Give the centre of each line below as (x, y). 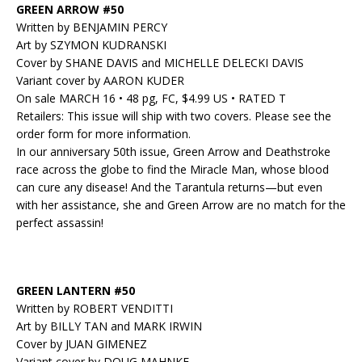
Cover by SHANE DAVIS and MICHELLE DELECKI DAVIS (160, 63)
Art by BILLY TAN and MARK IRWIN (109, 326)
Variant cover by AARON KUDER (100, 81)
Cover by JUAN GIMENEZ (82, 344)
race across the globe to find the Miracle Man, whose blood (173, 170)
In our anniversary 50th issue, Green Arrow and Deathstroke (173, 152)
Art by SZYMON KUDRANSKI (91, 45)
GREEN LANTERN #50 (76, 291)
